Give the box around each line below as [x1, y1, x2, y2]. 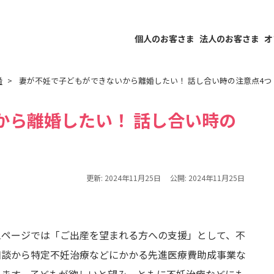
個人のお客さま [135, 32, 194, 45]
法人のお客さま [199, 32, 259, 45]
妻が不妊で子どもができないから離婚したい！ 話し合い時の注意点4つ [19, 75, 272, 86]
